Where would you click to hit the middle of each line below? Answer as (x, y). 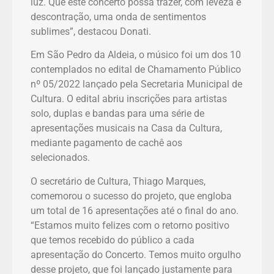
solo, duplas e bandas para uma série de (117, 114)
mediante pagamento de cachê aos (106, 143)
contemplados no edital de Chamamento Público (136, 70)
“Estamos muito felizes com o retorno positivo (130, 225)
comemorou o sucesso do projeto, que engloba (131, 196)
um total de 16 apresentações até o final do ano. (135, 210)
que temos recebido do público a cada (113, 240)
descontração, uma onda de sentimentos (118, 17)
